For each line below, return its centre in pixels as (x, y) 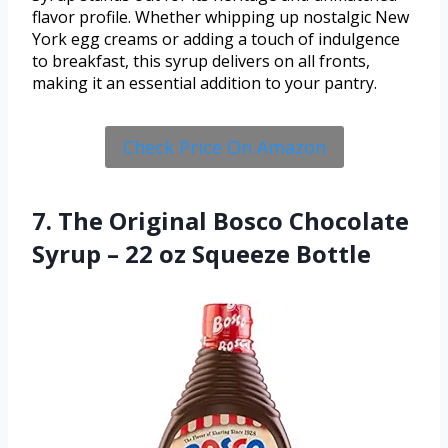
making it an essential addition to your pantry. (204, 82)
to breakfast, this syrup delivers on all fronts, (201, 60)
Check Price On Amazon (224, 146)
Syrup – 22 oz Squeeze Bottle (201, 253)
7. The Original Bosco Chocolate (220, 220)
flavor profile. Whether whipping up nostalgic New (220, 16)
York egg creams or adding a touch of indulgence (216, 38)
